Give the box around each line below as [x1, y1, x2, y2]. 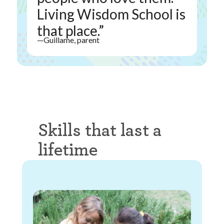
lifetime [38, 141, 98, 159]
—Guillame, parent [36, 35, 99, 45]
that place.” [36, 22, 104, 39]
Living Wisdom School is [36, 5, 185, 23]
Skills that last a [38, 121, 162, 140]
